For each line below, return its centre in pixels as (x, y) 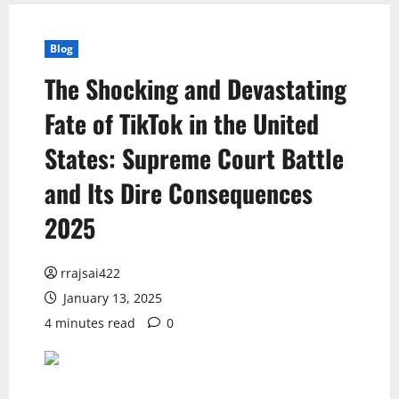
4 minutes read (90, 323)
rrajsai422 (90, 273)
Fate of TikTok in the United (182, 123)
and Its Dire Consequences (179, 193)
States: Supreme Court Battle (194, 158)
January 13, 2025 (111, 298)
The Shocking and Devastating (195, 89)
